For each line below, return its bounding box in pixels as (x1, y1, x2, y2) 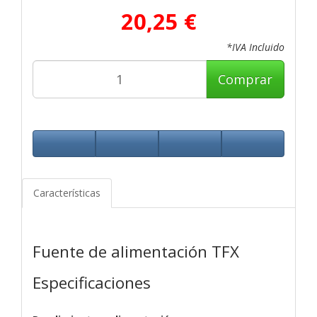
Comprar (218, 70, 272, 88)
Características (33, 185, 100, 200)
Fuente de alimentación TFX (33, 240, 239, 263)
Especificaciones (33, 271, 151, 294)
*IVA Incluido (226, 40, 284, 54)
